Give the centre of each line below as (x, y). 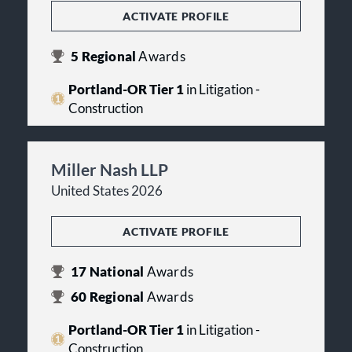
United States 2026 (107, 191)
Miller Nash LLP (110, 169)
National (117, 271)
